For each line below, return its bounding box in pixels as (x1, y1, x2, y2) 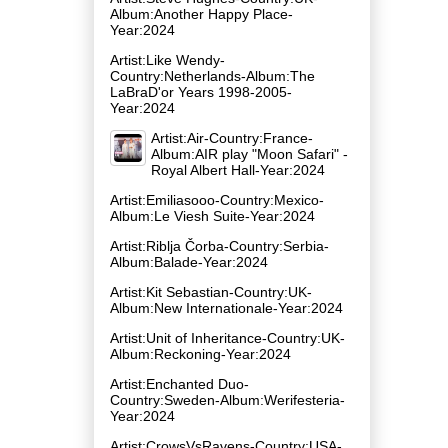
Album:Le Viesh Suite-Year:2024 (110, 207, 315, 224)
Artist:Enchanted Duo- (110, 375, 249, 392)
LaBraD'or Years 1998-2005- (110, 83, 292, 100)
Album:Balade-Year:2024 (110, 253, 268, 270)
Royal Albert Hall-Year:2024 (151, 161, 325, 178)
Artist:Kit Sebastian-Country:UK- (110, 283, 312, 300)
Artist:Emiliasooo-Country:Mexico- (110, 191, 324, 208)
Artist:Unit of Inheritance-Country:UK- (110, 329, 345, 346)
